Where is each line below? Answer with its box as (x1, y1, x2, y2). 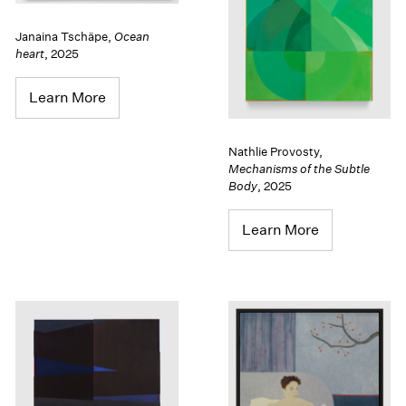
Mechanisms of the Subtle (227, 161, 370, 178)
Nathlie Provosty (227, 144, 319, 160)
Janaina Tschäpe (15, 29, 109, 45)
